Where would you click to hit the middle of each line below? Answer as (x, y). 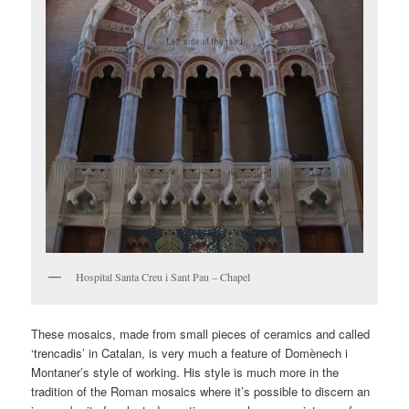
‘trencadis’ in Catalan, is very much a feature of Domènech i (190, 353)
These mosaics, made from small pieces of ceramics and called (201, 334)
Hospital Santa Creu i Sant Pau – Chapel (163, 276)
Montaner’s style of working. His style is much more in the (185, 372)
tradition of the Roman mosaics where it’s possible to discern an (201, 392)
